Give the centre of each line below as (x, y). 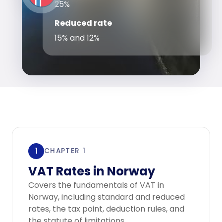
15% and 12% (77, 38)
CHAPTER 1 (65, 151)
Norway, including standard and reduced (107, 197)
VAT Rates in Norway (92, 171)
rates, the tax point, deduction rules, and (106, 209)
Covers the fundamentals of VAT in (96, 185)
